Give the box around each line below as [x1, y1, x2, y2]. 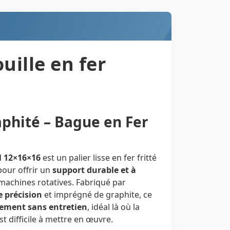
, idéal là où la [87, 201, 140, 213]
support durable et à [52, 164, 136, 176]
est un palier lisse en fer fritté [41, 152, 157, 164]
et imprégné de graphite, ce [42, 189, 152, 201]
